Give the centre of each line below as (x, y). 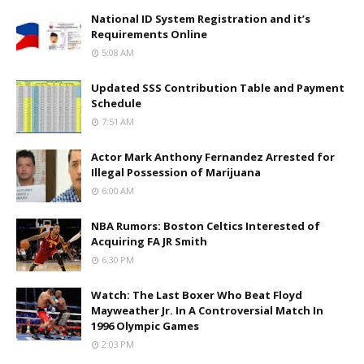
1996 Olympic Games (145, 325)
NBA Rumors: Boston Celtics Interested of (206, 225)
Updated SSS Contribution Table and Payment (218, 87)
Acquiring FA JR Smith (149, 241)
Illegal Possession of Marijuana (176, 172)
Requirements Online (149, 34)
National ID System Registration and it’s (201, 18)
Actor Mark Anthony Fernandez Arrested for (213, 156)
